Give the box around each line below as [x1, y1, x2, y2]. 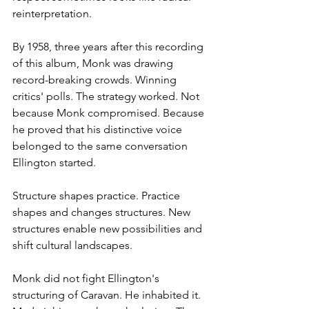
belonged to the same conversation [12, 139, 190, 153]
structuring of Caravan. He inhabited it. [12, 288, 203, 302]
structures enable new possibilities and [12, 222, 205, 236]
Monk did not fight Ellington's [12, 272, 162, 286]
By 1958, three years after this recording [12, 40, 206, 54]
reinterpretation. [12, 7, 92, 21]
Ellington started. [12, 156, 96, 170]
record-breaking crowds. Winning [12, 73, 179, 87]
